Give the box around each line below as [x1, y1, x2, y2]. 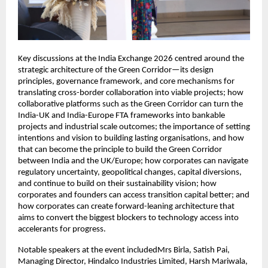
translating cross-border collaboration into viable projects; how [18, 88, 243, 98]
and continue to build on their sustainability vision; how [18, 179, 217, 188]
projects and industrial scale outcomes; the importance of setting [18, 122, 250, 132]
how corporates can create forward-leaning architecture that [18, 202, 234, 211]
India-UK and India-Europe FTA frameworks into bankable [18, 111, 225, 120]
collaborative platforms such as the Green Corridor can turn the [18, 99, 243, 109]
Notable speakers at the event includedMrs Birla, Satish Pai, [18, 245, 230, 255]
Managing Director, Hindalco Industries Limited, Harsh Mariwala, [18, 257, 248, 266]
